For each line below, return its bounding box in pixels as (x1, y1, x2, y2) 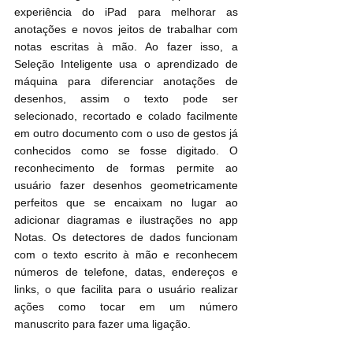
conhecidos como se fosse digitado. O (14, 143, 238, 157)
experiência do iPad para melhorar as (14, 5, 238, 18)
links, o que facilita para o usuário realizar (14, 282, 238, 295)
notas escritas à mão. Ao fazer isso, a (14, 39, 238, 53)
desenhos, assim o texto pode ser (14, 91, 238, 105)
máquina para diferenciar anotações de (14, 74, 238, 87)
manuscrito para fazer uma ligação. (14, 317, 191, 330)
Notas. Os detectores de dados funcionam (14, 230, 238, 243)
